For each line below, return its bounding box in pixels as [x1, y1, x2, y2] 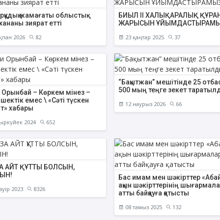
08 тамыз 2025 [123, 203, 162, 211]
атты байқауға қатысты [118, 189, 189, 197]
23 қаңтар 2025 [123, 33, 164, 41]
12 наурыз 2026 [123, 100, 165, 108]
